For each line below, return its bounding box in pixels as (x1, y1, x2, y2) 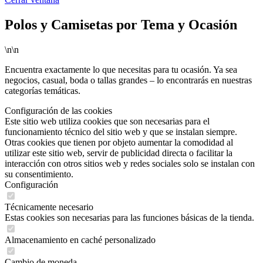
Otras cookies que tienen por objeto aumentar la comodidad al (5, 137, 233, 147)
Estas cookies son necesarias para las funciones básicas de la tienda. (5, 212, 254, 222)
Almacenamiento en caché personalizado (5, 234, 156, 245)
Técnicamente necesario (5, 201, 93, 212)
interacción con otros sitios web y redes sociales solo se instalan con (5, 158, 255, 168)
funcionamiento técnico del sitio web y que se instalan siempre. (5, 126, 237, 137)
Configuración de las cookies (5, 105, 112, 116)
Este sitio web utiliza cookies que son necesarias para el (5, 116, 210, 126)
